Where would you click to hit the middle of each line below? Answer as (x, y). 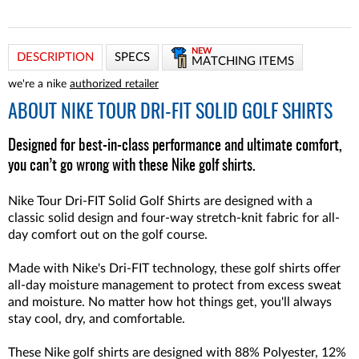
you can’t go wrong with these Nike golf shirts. (132, 166)
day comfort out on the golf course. (108, 235)
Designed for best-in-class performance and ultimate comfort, (175, 146)
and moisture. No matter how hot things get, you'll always (170, 302)
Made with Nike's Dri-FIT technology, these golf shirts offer (174, 268)
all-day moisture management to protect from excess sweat (175, 285)
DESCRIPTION (55, 57)
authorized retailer (114, 84)
